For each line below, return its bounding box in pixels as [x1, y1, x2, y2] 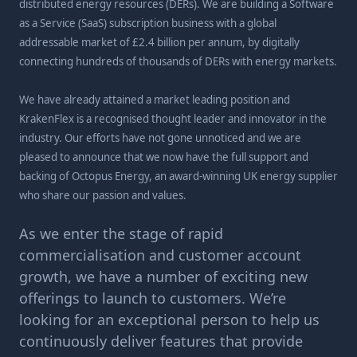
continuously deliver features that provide [19, 331, 303, 351]
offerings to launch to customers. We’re [19, 288, 286, 308]
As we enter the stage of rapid [19, 224, 223, 243]
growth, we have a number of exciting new [19, 267, 308, 286]
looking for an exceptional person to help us [19, 310, 320, 329]
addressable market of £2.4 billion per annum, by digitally [19, 35, 300, 49]
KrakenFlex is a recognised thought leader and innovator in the [19, 112, 327, 126]
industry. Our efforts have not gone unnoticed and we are [19, 131, 301, 145]
